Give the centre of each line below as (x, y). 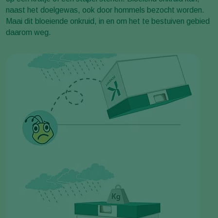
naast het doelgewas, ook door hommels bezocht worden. (105, 10)
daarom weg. (28, 32)
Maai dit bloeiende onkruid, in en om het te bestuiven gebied (108, 21)
